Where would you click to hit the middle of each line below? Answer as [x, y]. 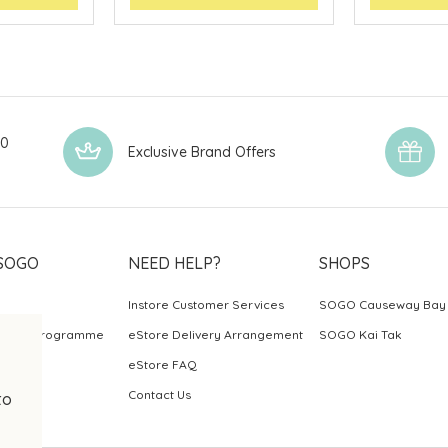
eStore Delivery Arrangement [216, 334]
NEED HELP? [175, 262]
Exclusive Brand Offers [202, 151]
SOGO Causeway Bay [382, 304]
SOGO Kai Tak [360, 334]
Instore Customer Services [206, 304]
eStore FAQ [163, 364]
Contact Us [160, 394]
